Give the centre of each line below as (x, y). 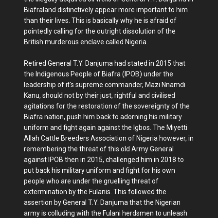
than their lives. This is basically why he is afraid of (100, 20)
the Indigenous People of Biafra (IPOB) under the (99, 74)
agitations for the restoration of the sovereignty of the (107, 106)
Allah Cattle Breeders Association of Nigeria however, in (109, 138)
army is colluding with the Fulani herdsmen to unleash (106, 213)
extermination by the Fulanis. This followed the (95, 192)
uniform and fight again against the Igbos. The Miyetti (106, 127)
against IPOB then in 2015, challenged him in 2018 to (104, 160)
